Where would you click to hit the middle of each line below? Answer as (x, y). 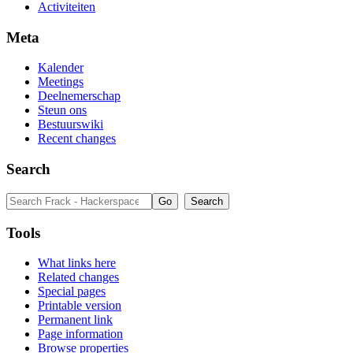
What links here (77, 263)
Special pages (72, 292)
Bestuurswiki (71, 124)
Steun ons (62, 110)
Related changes (78, 277)
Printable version (80, 306)
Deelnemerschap (79, 96)
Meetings (61, 82)
